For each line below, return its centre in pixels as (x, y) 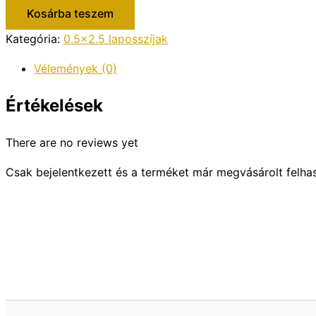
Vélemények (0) (75, 69)
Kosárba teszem (70, 14)
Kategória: (35, 39)
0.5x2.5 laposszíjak (116, 39)
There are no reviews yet (72, 142)
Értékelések (54, 106)
